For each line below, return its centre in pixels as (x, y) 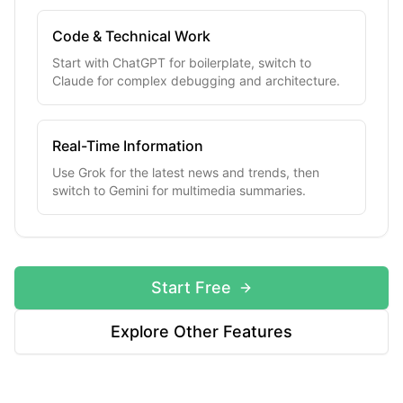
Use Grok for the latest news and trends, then (186, 172)
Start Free (191, 287)
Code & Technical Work (131, 36)
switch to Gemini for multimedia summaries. (179, 190)
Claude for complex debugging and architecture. (196, 81)
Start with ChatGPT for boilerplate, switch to (182, 63)
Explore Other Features (201, 331)
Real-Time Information (128, 146)
